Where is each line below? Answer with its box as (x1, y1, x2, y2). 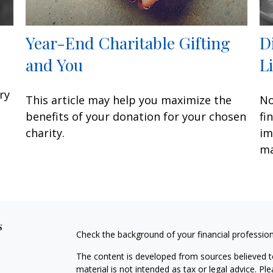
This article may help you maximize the (26, 93, 232, 108)
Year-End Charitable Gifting (26, 32, 231, 54)
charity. (26, 126, 65, 141)
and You (26, 54, 83, 76)
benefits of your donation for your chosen (26, 109, 247, 124)
